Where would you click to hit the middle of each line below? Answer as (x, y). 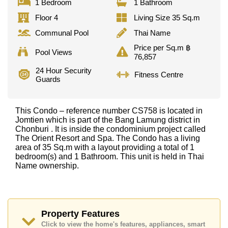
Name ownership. (47, 165)
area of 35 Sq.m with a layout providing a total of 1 (105, 147)
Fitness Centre (159, 75)
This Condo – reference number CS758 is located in (109, 110)
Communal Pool (62, 33)
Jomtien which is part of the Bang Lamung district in (108, 120)
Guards (48, 79)
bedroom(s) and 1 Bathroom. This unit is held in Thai (110, 156)
